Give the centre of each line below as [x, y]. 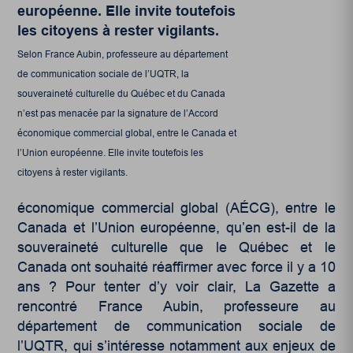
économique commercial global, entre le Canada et [127, 133]
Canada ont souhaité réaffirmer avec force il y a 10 [176, 267]
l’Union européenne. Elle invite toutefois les [111, 152]
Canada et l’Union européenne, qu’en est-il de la [176, 227]
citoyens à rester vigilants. [73, 172]
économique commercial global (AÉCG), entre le [176, 208]
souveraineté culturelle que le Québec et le [176, 247]
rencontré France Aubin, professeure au [176, 306]
